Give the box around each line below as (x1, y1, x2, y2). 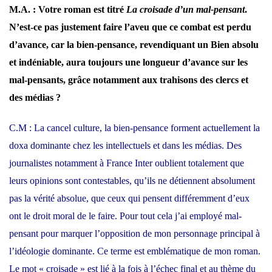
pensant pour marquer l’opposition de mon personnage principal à (9, 228, 260, 239)
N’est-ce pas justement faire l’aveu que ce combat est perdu (9, 22, 251, 33)
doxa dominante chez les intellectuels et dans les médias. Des (9, 140, 242, 151)
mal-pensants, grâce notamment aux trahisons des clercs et (9, 75, 248, 86)
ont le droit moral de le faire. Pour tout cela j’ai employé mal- (9, 211, 242, 222)
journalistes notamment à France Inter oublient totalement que (9, 158, 244, 169)
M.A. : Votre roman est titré (9, 4, 126, 15)
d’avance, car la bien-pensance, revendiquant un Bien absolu (9, 39, 259, 50)
